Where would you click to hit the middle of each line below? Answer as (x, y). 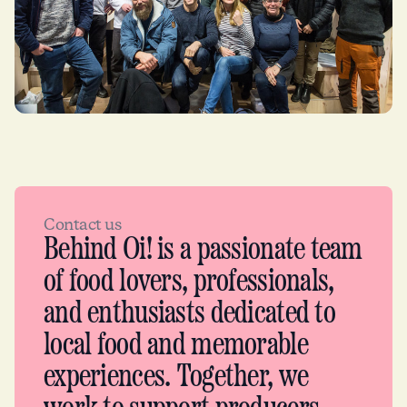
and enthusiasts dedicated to (189, 314)
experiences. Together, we (176, 377)
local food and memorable (176, 346)
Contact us (83, 225)
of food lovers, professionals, (189, 282)
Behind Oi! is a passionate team (203, 250)
